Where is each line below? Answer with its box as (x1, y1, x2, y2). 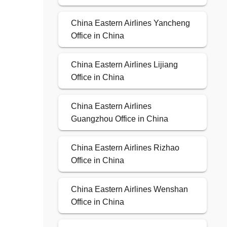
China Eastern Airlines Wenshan (70, 185, 188, 194)
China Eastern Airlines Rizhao (70, 143, 179, 153)
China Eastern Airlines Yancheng (70, 19, 190, 28)
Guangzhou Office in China (70, 115, 168, 124)
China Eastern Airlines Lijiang (70, 60, 178, 69)
